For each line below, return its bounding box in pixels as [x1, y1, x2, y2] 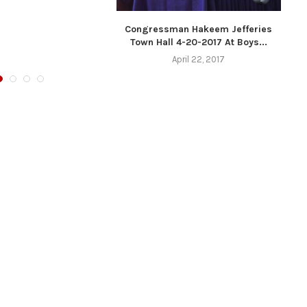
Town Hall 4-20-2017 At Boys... [130, 36, 267, 48]
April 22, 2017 [172, 53, 225, 64]
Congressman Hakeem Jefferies [125, 23, 273, 35]
